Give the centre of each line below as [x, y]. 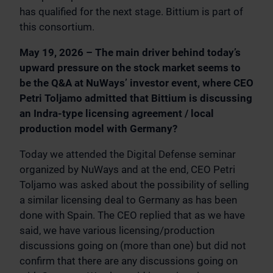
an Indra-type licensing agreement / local [117, 114]
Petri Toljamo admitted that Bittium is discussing [136, 98]
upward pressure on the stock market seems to [130, 68]
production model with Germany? [98, 129]
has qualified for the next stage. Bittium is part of [131, 12]
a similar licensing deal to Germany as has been [128, 200]
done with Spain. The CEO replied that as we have [132, 215]
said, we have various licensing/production [117, 231]
